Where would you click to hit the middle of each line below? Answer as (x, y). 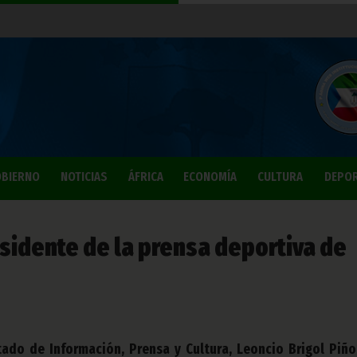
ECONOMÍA (210, 177)
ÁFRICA (145, 177)
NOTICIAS (84, 177)
